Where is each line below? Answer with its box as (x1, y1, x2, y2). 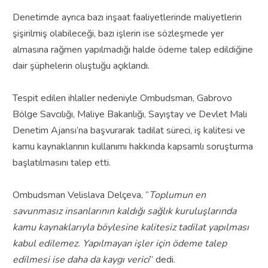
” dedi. (149, 252, 175, 266)
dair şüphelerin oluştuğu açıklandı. (12, 59, 150, 72)
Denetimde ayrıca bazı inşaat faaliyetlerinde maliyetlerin (12, 10, 242, 24)
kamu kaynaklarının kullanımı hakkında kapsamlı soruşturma (12, 139, 253, 153)
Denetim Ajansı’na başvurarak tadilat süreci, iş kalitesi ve (12, 123, 245, 137)
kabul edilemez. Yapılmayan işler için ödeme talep (12, 236, 227, 250)
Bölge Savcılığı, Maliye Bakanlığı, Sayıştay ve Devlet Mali (12, 107, 247, 121)
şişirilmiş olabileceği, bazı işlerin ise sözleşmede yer (12, 26, 224, 40)
